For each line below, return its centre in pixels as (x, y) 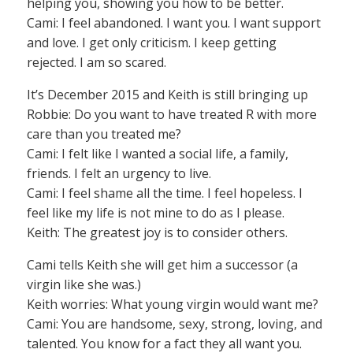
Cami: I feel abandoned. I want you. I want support (174, 23)
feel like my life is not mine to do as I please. (156, 213)
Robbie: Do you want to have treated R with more (172, 115)
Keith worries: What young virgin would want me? (173, 305)
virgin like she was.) (84, 285)
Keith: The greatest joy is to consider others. (157, 233)
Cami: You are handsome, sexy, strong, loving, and (175, 324)
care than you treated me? (104, 134)
